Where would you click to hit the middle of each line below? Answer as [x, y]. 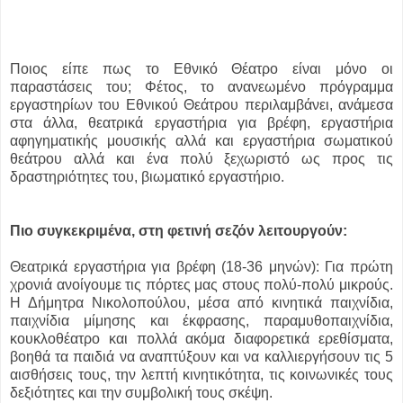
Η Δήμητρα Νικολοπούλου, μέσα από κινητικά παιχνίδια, [201, 303]
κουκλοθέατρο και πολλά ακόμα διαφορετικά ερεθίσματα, [201, 339]
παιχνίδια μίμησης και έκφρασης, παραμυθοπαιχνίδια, [201, 321]
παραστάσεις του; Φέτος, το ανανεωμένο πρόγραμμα [201, 87]
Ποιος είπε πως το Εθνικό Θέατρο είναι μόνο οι [201, 69]
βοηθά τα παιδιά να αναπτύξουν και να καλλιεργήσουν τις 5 [201, 357]
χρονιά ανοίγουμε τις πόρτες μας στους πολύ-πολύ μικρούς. [201, 285]
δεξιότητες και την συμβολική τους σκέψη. [143, 393]
